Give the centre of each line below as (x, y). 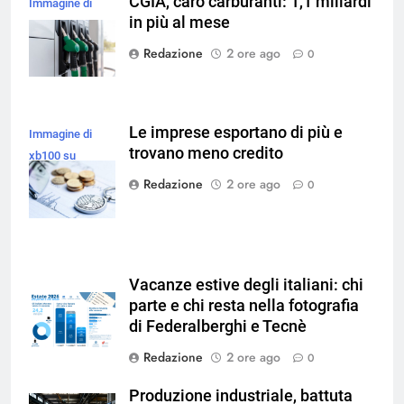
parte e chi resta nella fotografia (244, 305)
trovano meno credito (206, 153)
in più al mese (179, 23)
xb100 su (52, 155)
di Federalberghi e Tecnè (218, 326)
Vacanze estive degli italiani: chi (246, 285)
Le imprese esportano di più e (236, 132)
